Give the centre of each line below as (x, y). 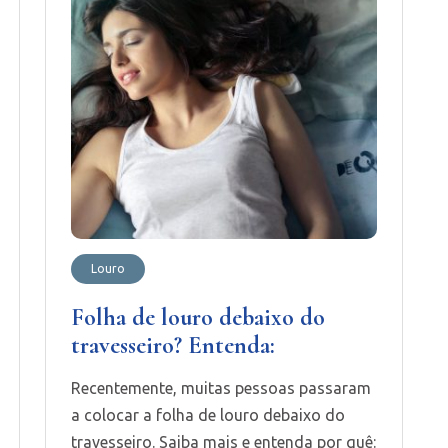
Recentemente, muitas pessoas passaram (220, 387)
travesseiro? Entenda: (172, 345)
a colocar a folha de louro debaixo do (207, 414)
